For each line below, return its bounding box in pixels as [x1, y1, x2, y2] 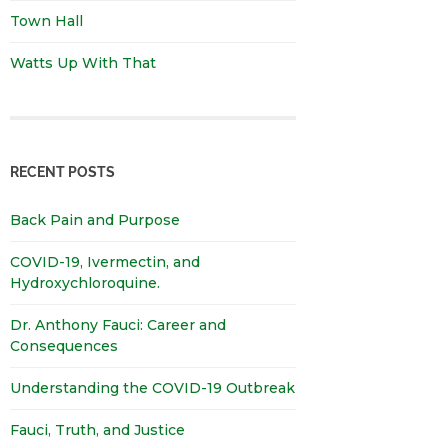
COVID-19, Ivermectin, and [10, 253, 200, 272]
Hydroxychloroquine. [10, 274, 160, 293]
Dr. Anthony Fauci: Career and [10, 316, 226, 335]
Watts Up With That [10, 53, 156, 72]
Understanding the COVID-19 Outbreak [10, 379, 295, 398]
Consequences [10, 337, 118, 356]
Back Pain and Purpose [10, 211, 180, 230]
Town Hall [10, 11, 83, 30]
